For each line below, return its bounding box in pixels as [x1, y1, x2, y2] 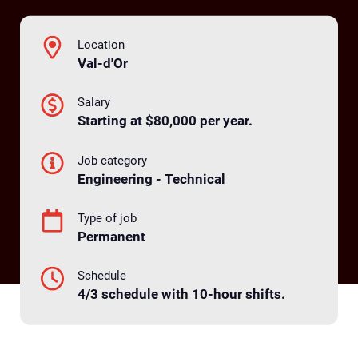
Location [78, 37, 125, 52]
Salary [78, 94, 111, 109]
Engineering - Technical [78, 170, 226, 187]
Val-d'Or [78, 54, 129, 71]
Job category [78, 153, 148, 168]
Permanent [78, 228, 146, 245]
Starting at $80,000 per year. [78, 112, 253, 129]
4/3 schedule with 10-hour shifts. [78, 285, 286, 302]
